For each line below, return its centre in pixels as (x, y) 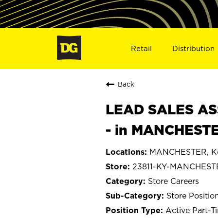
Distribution (194, 48)
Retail (141, 48)
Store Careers (173, 181)
